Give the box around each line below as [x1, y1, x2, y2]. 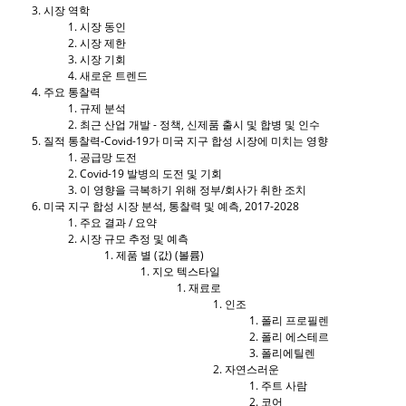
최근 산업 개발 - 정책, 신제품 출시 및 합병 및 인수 [80, 116, 320, 132]
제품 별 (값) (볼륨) [116, 246, 204, 263]
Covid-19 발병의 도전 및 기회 [80, 165, 222, 181]
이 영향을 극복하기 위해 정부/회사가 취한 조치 [80, 181, 306, 198]
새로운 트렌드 [80, 67, 148, 83]
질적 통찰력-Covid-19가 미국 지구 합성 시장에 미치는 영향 [43, 132, 328, 149]
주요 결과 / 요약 [80, 214, 157, 230]
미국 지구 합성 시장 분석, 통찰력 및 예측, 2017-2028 [43, 198, 299, 214]
